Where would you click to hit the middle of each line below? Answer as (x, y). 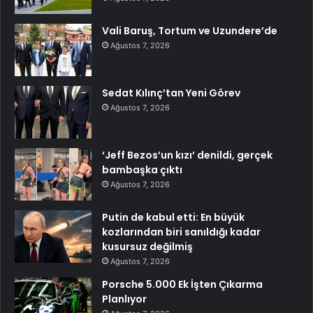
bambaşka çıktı (142, 170)
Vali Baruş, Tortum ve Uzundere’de (190, 31)
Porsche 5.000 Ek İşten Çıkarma (182, 285)
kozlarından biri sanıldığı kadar (181, 232)
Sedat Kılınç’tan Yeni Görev (171, 93)
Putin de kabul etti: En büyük (173, 218)
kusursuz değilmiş (147, 247)
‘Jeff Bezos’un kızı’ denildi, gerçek (187, 155)
